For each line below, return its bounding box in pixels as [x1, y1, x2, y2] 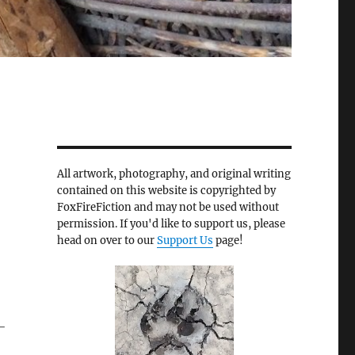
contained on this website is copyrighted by [56, 184, 276, 198]
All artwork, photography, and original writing [56, 167, 291, 181]
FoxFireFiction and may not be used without [56, 200, 279, 215]
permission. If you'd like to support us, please [56, 217, 285, 231]
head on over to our [56, 234, 157, 248]
